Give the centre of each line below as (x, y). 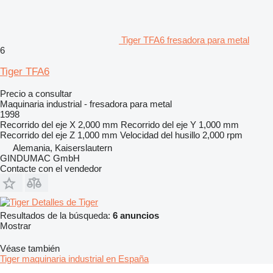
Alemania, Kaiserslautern (62, 147)
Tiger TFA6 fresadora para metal (185, 40)
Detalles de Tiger (65, 202)
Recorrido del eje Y (158, 124)
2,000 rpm (222, 135)
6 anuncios (136, 215)
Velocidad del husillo (160, 135)
